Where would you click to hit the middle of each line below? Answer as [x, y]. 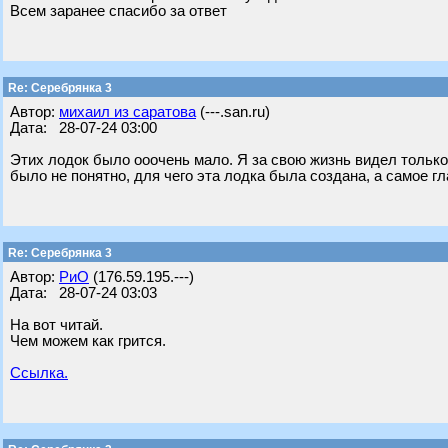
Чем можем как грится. [88, 341]
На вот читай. [56, 325]
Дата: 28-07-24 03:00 [83, 128]
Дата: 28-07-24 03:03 [83, 293]
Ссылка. [39, 373]
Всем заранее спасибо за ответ [118, 11]
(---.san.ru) [233, 112]
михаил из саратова [127, 112]
